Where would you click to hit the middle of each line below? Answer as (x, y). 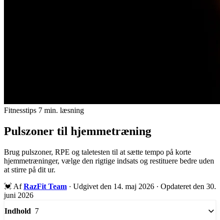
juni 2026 (19, 195)
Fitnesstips (20, 110)
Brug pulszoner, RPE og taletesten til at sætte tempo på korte (97, 152)
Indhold (18, 211)
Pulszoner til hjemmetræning (78, 131)
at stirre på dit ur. (30, 169)
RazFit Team (45, 186)
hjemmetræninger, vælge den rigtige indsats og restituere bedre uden (109, 161)
